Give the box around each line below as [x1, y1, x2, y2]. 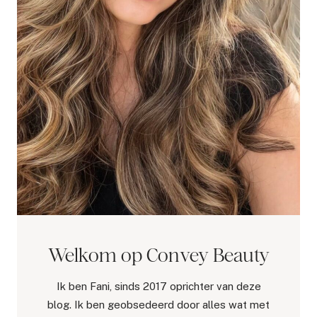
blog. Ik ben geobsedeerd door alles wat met [47, 299, 270, 311]
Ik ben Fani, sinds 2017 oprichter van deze [56, 280, 261, 293]
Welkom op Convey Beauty [47, 243, 270, 267]
